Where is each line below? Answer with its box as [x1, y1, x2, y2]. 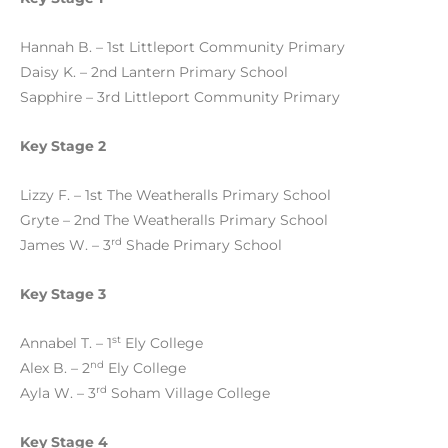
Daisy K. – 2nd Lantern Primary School [20, 64, 288, 81]
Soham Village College [107, 384, 270, 401]
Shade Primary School [122, 236, 282, 253]
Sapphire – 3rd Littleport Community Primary [20, 89, 340, 106]
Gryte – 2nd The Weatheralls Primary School [20, 211, 328, 228]
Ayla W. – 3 [20, 384, 96, 401]
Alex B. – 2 [20, 359, 90, 376]
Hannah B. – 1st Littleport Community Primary [20, 39, 349, 56]
